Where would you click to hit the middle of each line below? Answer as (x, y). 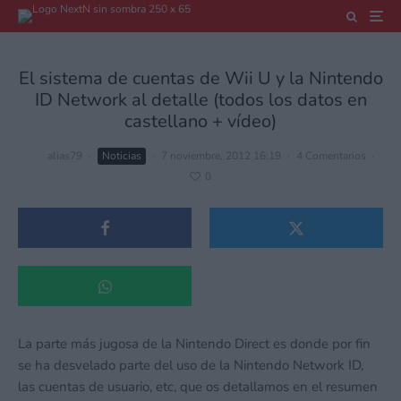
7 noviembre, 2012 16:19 (221, 155)
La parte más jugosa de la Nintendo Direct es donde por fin (194, 344)
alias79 (64, 155)
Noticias (121, 155)
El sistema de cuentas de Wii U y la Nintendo (200, 78)
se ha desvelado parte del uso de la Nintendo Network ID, (191, 366)
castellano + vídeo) (200, 121)
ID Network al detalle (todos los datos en (200, 100)
